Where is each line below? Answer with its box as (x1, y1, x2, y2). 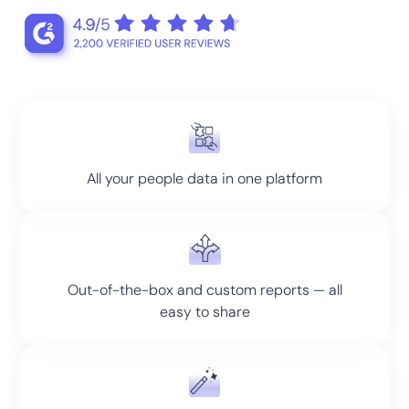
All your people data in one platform (87, 168, 322, 188)
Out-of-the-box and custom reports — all (67, 279, 342, 299)
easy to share (159, 301, 250, 321)
